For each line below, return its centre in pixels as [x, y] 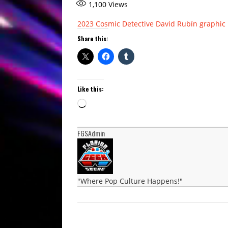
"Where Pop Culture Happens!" [130, 181]
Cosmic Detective [125, 23]
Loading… [102, 103]
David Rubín [177, 23]
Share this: [93, 38]
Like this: [91, 89]
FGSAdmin [91, 133]
